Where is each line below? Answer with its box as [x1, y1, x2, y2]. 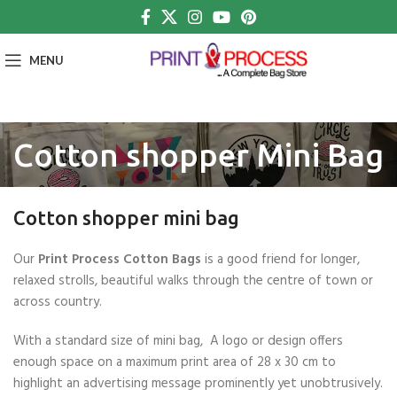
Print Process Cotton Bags [38, 249, 201, 270]
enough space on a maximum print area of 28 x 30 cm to [13, 352, 336, 373]
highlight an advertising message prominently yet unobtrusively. [13, 373, 383, 394]
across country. [13, 292, 102, 313]
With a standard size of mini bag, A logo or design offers [13, 331, 343, 352]
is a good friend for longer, [201, 249, 360, 270]
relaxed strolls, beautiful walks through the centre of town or [13, 270, 373, 292]
